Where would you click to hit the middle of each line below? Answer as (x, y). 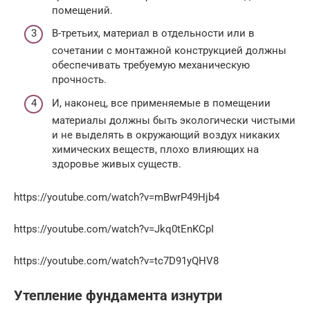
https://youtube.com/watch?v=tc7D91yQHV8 (116, 261)
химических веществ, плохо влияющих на (155, 149)
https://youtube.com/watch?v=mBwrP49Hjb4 (117, 197)
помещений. (82, 10)
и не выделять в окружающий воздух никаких (166, 135)
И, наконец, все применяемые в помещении (161, 103)
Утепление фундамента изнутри (118, 296)
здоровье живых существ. (117, 164)
